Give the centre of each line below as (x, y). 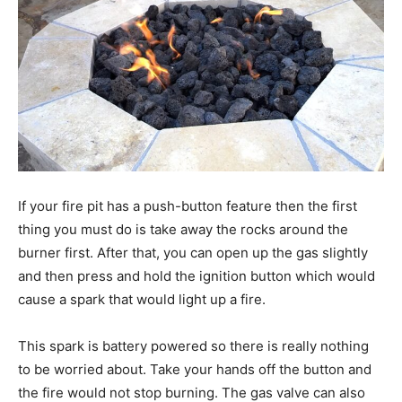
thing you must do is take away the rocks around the (183, 229)
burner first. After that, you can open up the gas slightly (193, 252)
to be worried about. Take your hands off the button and (195, 369)
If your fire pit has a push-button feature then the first (188, 205)
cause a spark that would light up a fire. (142, 299)
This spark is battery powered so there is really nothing (193, 345)
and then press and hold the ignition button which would (197, 275)
